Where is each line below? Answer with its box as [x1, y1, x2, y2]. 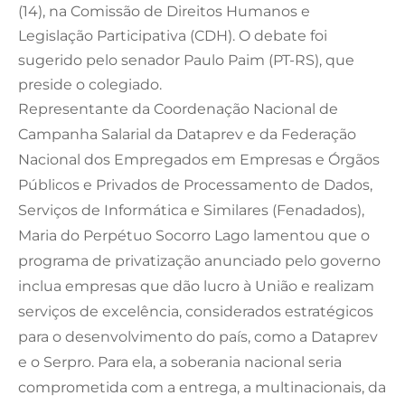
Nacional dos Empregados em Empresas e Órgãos [18, 150, 380, 168]
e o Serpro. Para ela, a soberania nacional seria [18, 353, 342, 371]
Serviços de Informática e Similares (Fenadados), [18, 201, 364, 219]
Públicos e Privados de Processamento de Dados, [18, 175, 372, 193]
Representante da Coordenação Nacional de [18, 99, 338, 118]
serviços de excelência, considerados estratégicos [18, 302, 373, 320]
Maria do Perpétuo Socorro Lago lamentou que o [18, 226, 370, 244]
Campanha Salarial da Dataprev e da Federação [18, 125, 356, 143]
